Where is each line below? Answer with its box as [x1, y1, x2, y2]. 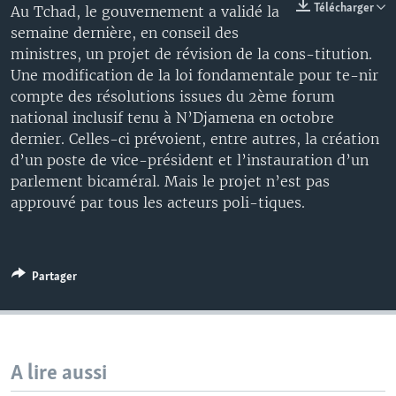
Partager [32, 270, 77, 284]
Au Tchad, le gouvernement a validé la [11, 3, 279, 20]
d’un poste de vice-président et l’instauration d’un [11, 151, 369, 169]
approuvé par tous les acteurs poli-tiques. [11, 194, 305, 211]
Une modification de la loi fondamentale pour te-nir [11, 66, 378, 84]
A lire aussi [11, 362, 107, 385]
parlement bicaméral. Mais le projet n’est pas [11, 172, 330, 190]
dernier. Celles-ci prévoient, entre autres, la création [11, 130, 379, 148]
